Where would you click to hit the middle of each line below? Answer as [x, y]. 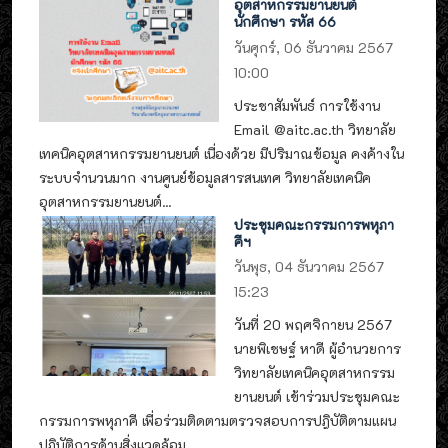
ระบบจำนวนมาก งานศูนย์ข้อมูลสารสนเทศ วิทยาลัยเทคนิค [205, 178]
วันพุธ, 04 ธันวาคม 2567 [309, 266]
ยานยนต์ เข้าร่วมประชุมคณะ [317, 397]
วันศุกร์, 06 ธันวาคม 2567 [314, 47]
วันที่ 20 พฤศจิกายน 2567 [313, 325]
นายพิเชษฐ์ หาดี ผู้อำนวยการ [318, 349]
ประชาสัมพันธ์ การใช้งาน [307, 106]
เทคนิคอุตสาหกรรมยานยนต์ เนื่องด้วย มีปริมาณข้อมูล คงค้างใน [221, 154]
